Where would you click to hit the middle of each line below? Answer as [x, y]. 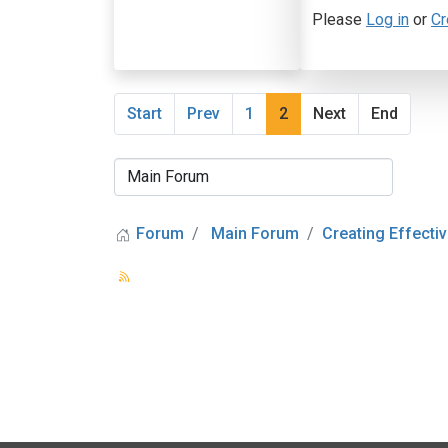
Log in [387, 19]
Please [339, 19]
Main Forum [255, 233]
